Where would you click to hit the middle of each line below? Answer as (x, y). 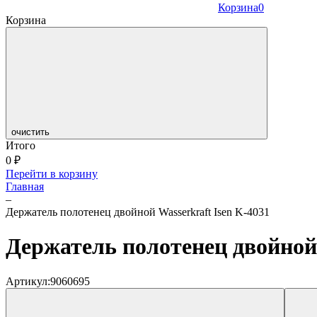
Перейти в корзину (52, 174)
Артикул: (28, 281)
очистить (30, 132)
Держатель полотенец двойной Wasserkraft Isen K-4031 (138, 212)
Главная (25, 186)
